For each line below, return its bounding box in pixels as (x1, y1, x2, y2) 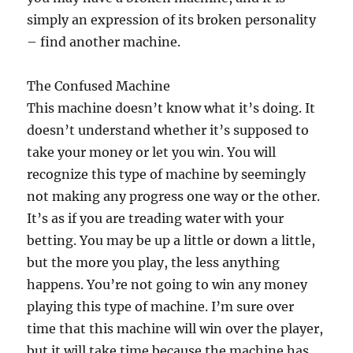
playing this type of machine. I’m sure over (27, 298, 295, 314)
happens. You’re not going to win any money (27, 276, 308, 292)
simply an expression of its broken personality (27, 11, 317, 28)
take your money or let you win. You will (27, 143, 277, 160)
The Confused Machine (27, 77, 171, 94)
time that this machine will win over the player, (27, 320, 324, 336)
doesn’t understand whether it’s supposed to (27, 121, 310, 138)
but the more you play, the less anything (27, 254, 281, 270)
